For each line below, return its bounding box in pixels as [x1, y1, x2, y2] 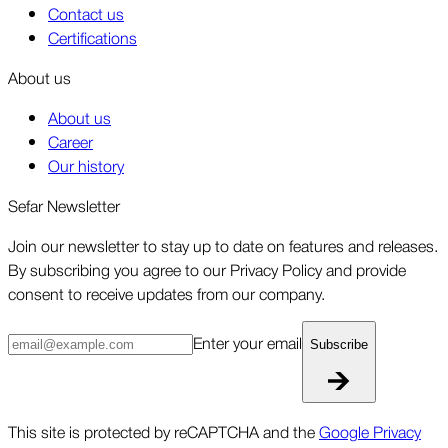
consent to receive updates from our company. [8, 280, 325, 305]
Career [48, 128, 93, 153]
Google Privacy [319, 419, 421, 444]
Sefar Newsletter [8, 192, 120, 217]
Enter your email [193, 330, 302, 354]
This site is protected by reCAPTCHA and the [8, 419, 319, 444]
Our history [48, 152, 124, 177]
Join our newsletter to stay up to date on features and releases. [8, 232, 438, 257]
